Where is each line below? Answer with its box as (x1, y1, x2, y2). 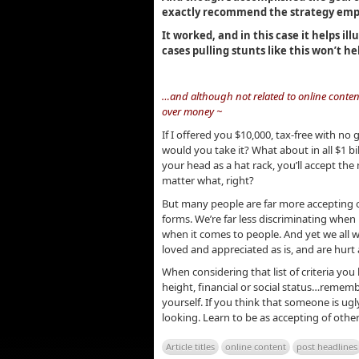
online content (225, 341, 286, 353)
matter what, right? (162, 172, 254, 188)
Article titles (166, 341, 215, 353)
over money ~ (162, 104, 222, 119)
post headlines (296, 341, 357, 353)
